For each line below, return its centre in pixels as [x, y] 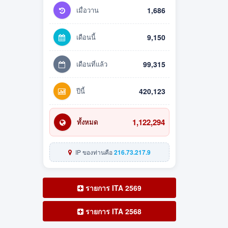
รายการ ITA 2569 [112, 188]
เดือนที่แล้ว [92, 64]
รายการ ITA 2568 [112, 211]
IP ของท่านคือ [94, 152]
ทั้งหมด [87, 122]
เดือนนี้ [86, 37]
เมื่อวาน [87, 10]
